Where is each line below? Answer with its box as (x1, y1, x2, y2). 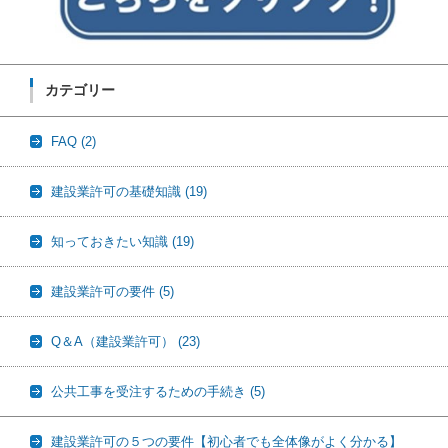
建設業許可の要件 (51, 283, 159, 299)
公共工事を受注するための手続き (51, 383, 250, 399)
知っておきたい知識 (51, 233, 172, 249)
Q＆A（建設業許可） (51, 333, 178, 349)
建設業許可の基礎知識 (51, 183, 185, 199)
